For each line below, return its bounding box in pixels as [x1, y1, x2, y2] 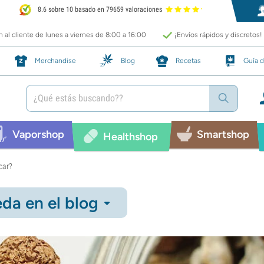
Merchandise [34, 56, 76, 65]
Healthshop [103, 130, 158, 143]
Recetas [175, 56, 201, 65]
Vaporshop [12, 127, 64, 141]
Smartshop [196, 127, 249, 141]
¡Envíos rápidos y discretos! [174, 31, 262, 39]
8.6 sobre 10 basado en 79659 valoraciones [36, 5, 163, 14]
